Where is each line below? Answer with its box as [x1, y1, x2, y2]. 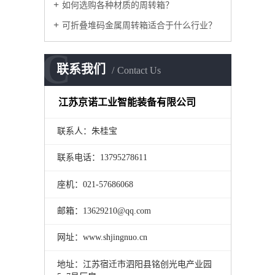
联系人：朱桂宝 [56, 126, 117, 136]
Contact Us [117, 65, 161, 76]
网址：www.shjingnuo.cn [56, 233, 147, 242]
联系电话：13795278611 [56, 153, 147, 163]
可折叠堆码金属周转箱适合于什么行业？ [62, 21, 217, 30]
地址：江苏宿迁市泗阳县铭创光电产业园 [56, 259, 212, 269]
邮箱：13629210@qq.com [56, 206, 151, 215]
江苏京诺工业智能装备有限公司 [58, 96, 196, 107]
